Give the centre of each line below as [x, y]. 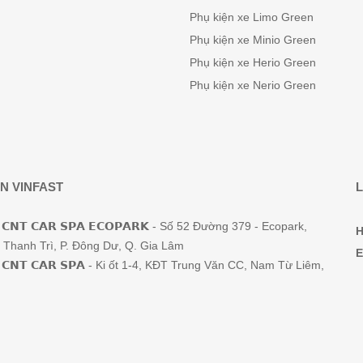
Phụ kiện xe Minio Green [253, 40]
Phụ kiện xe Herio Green [253, 63]
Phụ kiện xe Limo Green [252, 17]
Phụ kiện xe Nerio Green [253, 85]
